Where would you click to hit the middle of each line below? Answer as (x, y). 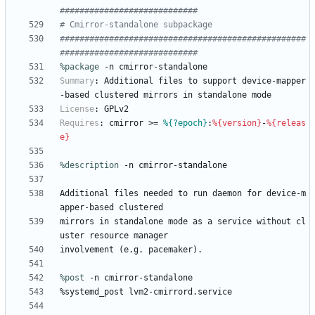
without (274, 222)
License (77, 109)
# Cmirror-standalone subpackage (136, 25)
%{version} (237, 123)
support (220, 81)
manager (151, 236)
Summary (77, 81)
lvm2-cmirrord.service (180, 292)
